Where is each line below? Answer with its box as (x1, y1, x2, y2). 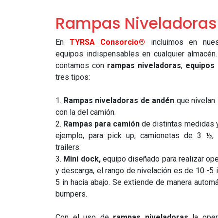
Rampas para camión (63, 119, 140, 128)
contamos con (55, 61, 107, 70)
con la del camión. (55, 108, 116, 117)
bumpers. (55, 189, 87, 199)
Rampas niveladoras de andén (63, 96, 175, 105)
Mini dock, (63, 154, 101, 163)
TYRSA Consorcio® (69, 37, 145, 47)
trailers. (55, 143, 81, 152)
